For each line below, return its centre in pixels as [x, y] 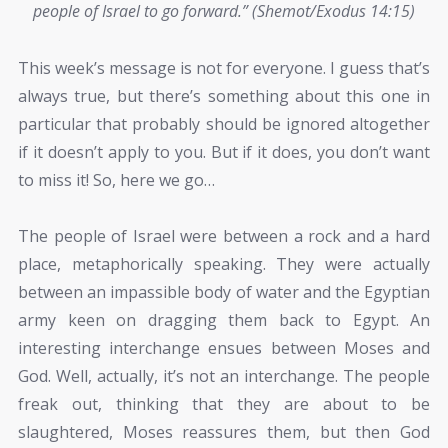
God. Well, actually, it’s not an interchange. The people [224, 376]
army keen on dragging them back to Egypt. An [224, 320]
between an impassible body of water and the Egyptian [224, 292]
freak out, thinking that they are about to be [224, 404]
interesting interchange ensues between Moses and [224, 348]
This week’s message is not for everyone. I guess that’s [224, 67]
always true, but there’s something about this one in [224, 95]
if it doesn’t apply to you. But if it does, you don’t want [224, 151]
